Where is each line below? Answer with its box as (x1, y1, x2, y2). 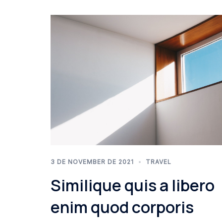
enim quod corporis (51, 196, 194, 218)
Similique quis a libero (51, 174, 215, 196)
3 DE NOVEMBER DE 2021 (51, 158, 134, 166)
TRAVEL (146, 158, 171, 166)
